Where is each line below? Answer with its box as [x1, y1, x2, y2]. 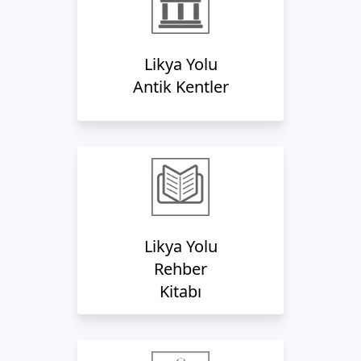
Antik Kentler [132, 76, 229, 98]
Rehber [154, 258, 207, 280]
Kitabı [160, 280, 201, 302]
